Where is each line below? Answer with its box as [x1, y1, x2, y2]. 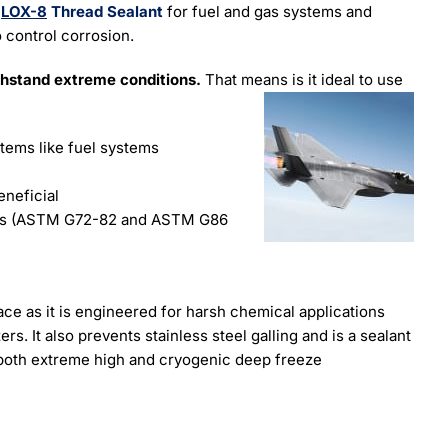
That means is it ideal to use [204, 70, 403, 89]
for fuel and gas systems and [162, 2, 372, 21]
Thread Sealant [46, 2, 163, 21]
